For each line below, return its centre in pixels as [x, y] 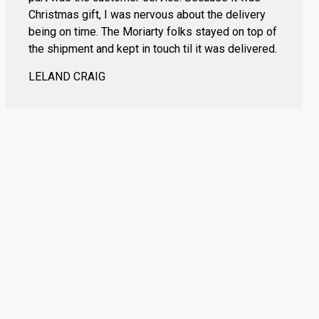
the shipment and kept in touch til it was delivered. [153, 49]
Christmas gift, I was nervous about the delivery [147, 15]
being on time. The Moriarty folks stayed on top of [153, 32]
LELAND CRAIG [67, 77]
